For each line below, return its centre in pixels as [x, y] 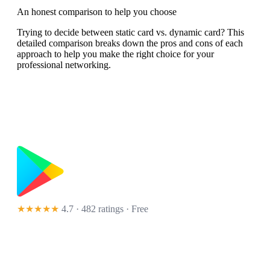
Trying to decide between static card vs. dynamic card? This [130, 33]
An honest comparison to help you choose [97, 12]
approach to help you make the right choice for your [115, 54]
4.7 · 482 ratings [93, 209]
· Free [136, 209]
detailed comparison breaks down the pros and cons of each [130, 43]
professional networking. [64, 65]
